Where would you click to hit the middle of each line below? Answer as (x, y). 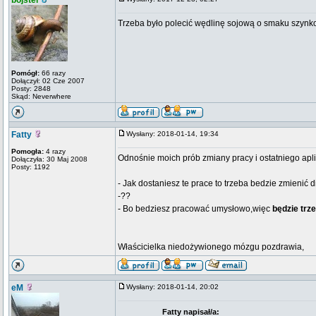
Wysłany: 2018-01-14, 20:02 (176, 287)
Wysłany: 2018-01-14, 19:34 (176, 134)
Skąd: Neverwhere (41, 96)
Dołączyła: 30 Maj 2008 (49, 159)
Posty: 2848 (31, 89)
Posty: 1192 (31, 167)
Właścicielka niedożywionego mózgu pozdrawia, (211, 247)
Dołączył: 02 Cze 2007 (48, 81)
